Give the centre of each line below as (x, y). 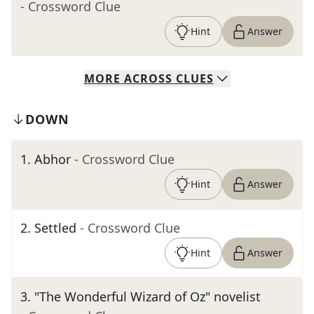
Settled (55, 228)
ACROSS (148, 78)
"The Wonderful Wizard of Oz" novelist (148, 296)
